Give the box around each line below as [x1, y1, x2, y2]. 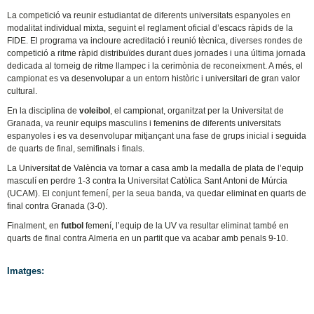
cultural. [7, 86, 38, 97]
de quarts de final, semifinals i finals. [7, 143, 145, 153]
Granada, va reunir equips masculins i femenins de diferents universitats [7, 118, 282, 128]
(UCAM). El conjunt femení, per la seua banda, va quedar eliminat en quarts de [7, 188, 307, 198]
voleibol [79, 105, 111, 116]
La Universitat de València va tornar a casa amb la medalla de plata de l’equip [7, 163, 304, 173]
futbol [61, 220, 86, 231]
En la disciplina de [7, 105, 80, 116]
